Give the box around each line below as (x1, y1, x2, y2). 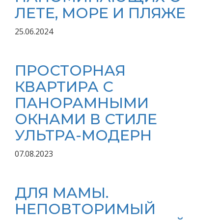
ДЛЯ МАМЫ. (15, 184, 109, 202)
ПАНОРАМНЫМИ (15, 94, 149, 112)
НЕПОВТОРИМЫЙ (15, 200, 156, 218)
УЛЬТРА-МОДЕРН (15, 126, 152, 144)
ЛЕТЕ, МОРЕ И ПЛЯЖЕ (15, 4, 186, 22)
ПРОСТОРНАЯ (15, 61, 126, 80)
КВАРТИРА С (15, 78, 113, 96)
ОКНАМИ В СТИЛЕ (15, 110, 157, 128)
